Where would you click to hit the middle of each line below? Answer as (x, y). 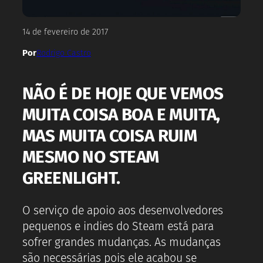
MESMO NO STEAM (91, 156)
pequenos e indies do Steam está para (118, 227)
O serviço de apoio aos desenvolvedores (123, 211)
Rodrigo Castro (63, 53)
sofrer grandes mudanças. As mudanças (122, 242)
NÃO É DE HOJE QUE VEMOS (123, 93)
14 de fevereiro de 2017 (65, 32)
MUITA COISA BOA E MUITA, (121, 114)
